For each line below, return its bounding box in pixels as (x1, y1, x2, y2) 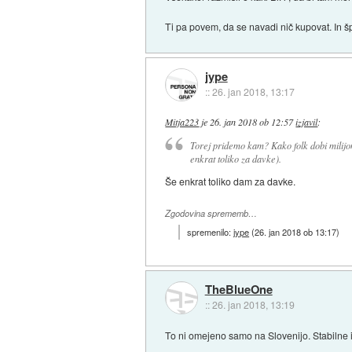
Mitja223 (165, 115, 200, 129)
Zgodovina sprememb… (165, 207, 258, 220)
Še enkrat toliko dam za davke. (165, 174, 296, 189)
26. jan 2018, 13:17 (211, 85, 295, 99)
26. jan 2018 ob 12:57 (210, 115, 294, 129)
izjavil (295, 115, 318, 129)
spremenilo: (187, 225, 234, 238)
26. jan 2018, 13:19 (211, 298, 295, 312)
